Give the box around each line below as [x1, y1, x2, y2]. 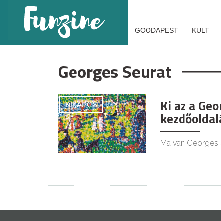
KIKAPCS [65, 100, 97, 109]
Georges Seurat [58, 58, 172, 85]
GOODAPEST [135, 26, 178, 34]
